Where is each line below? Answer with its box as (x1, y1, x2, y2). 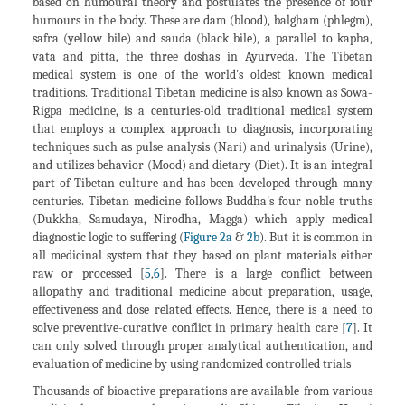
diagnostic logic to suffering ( (33, 229, 184, 245)
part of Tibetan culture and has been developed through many (33, 174, 372, 191)
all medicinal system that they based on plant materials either (33, 247, 372, 263)
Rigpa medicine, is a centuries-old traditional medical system (33, 102, 372, 118)
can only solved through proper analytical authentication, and (33, 337, 372, 353)
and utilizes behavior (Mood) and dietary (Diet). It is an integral (33, 156, 372, 173)
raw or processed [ (33, 265, 145, 281)
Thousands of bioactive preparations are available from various (33, 382, 372, 399)
